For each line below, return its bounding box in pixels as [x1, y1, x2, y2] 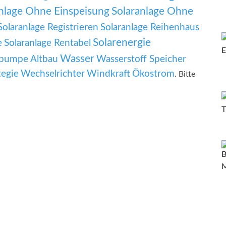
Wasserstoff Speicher [96, 54, 186, 65]
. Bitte [175, 70, 195, 79]
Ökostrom [132, 69, 175, 79]
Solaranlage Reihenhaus [100, 23, 199, 33]
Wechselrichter [21, 69, 85, 79]
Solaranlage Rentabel [4, 38, 91, 48]
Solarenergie [93, 37, 151, 48]
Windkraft [87, 69, 130, 79]
